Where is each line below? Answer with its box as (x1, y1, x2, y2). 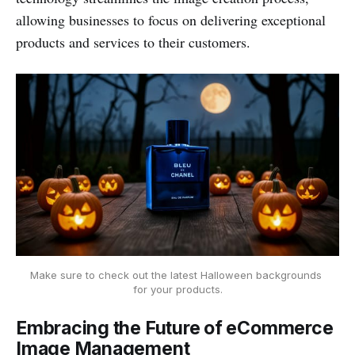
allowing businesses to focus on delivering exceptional (16, 10, 326, 29)
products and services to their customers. (16, 32, 250, 52)
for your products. (132, 283, 223, 296)
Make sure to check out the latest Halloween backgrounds (30, 269, 322, 282)
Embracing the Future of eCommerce (16, 317, 334, 340)
